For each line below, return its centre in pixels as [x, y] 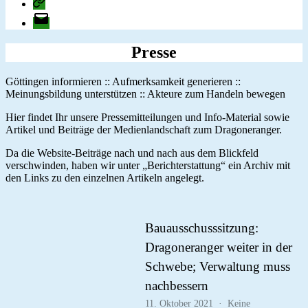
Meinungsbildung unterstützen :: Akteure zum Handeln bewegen [145, 93]
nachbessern [177, 285]
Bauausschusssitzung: [202, 228]
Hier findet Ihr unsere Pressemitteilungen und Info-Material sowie [147, 117]
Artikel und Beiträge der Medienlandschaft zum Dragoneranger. [144, 129]
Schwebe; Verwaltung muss [218, 266]
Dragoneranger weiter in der [219, 247]
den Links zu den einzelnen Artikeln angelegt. [105, 177]
